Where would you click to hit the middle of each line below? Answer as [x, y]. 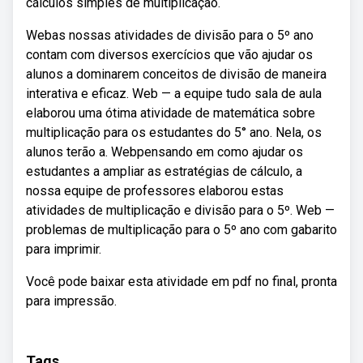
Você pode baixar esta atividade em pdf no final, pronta [181, 282]
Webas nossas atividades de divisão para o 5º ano [170, 35]
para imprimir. [64, 249]
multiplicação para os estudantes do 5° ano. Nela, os [174, 132]
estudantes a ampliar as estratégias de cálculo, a [164, 171]
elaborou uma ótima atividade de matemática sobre [171, 113]
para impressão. [71, 301]
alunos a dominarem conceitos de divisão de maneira [176, 74]
